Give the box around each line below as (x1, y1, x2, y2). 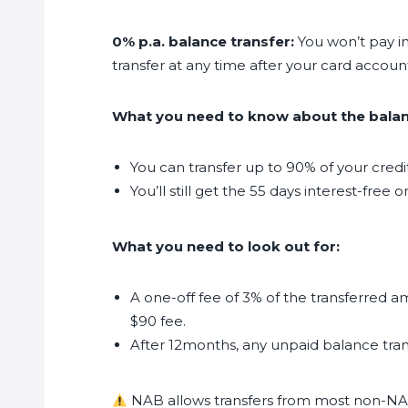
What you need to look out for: (112, 238, 340, 255)
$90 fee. (130, 312, 186, 330)
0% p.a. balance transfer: (112, 33, 294, 50)
